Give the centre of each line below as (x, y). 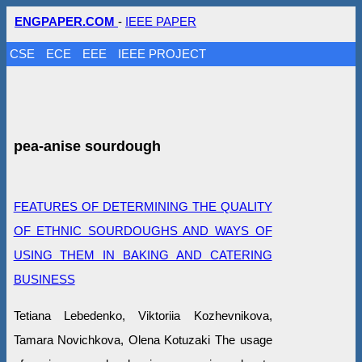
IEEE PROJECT (162, 54)
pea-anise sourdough (87, 146)
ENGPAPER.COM (66, 21)
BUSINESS (44, 279)
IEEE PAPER (161, 21)
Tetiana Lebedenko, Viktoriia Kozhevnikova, (143, 315)
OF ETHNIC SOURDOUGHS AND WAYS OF (143, 230)
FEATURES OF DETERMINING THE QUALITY (143, 206)
